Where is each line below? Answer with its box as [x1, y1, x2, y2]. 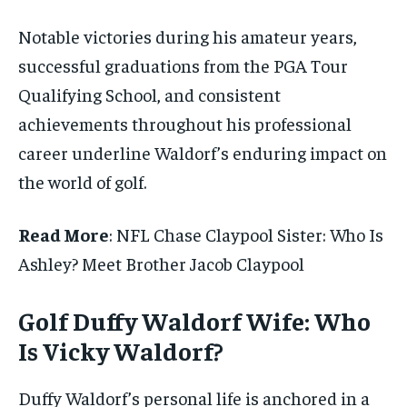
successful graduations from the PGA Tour [18, 53, 348, 76]
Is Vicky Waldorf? [18, 333, 223, 366]
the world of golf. [18, 169, 146, 193]
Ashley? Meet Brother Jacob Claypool [18, 251, 304, 274]
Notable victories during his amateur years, [18, 24, 357, 47]
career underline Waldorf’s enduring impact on [18, 140, 387, 164]
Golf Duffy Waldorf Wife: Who [18, 303, 371, 336]
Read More [18, 222, 109, 245]
